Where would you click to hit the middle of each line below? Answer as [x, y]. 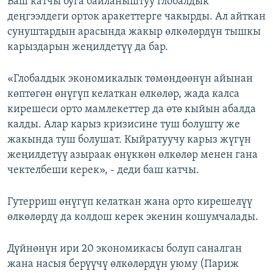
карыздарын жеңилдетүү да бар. [88, 48]
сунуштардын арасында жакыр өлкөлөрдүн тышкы [134, 32]
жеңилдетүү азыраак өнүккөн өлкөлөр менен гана [133, 155]
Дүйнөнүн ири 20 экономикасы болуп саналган [125, 249]
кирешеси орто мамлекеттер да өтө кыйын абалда [132, 110]
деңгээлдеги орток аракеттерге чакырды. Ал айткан [136, 17]
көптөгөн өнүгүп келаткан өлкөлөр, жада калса [123, 94]
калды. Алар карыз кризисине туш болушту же [124, 125]
